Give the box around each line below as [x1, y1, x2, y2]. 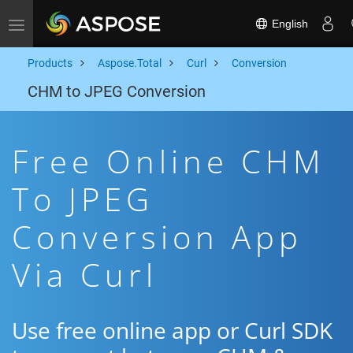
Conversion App [12, 215, 303, 258]
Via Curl [12, 253, 158, 296]
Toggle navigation [16, 17, 103, 30]
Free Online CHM [12, 139, 325, 183]
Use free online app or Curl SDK [12, 315, 333, 345]
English [269, 17, 308, 30]
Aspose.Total [98, 57, 162, 69]
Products [28, 57, 72, 69]
